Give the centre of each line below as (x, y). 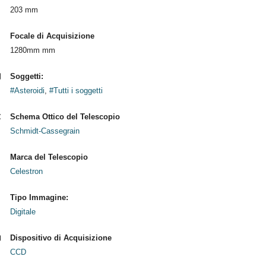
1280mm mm (32, 50)
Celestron (26, 171)
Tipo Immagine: (39, 197)
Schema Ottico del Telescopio (65, 117)
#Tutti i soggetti (76, 91)
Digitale (23, 212)
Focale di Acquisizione (52, 36)
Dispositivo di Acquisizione (61, 238)
